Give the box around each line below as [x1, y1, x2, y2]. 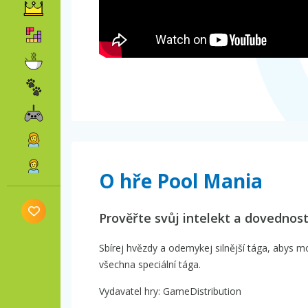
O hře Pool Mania [99, 168, 263, 195]
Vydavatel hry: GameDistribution [99, 285, 241, 298]
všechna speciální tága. [99, 258, 201, 272]
